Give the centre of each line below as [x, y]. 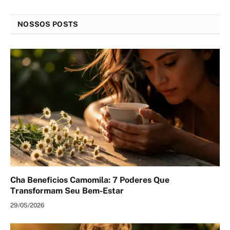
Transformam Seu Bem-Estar [67, 191]
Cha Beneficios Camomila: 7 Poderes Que [90, 180]
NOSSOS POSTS [48, 24]
